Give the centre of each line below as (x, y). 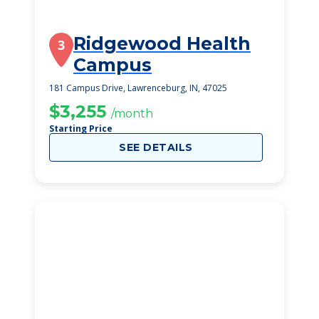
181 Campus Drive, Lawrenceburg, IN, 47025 (138, 88)
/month (132, 114)
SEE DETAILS (156, 147)
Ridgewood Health (162, 43)
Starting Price (81, 129)
